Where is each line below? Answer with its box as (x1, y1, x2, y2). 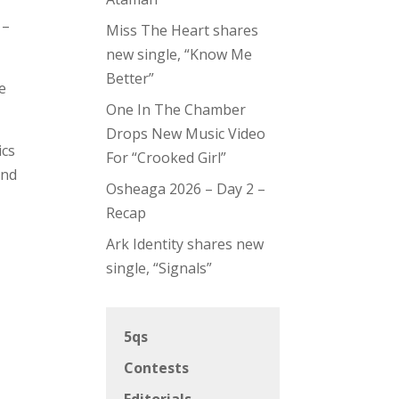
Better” (106, 69, 155, 89)
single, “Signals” (106, 258, 213, 279)
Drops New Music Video (106, 124, 266, 144)
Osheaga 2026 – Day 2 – (106, 179, 266, 199)
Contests (124, 358, 190, 379)
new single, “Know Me (106, 45, 253, 65)
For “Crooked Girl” (106, 148, 227, 168)
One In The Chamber (106, 100, 247, 120)
